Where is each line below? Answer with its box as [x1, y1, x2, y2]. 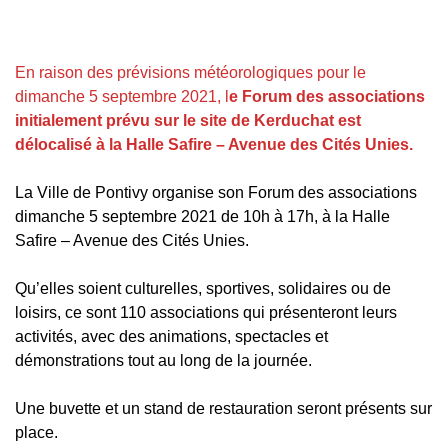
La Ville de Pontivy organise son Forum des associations [15, 184, 417, 201]
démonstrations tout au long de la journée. [15, 352, 312, 369]
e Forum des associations [229, 88, 425, 105]
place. [15, 424, 58, 441]
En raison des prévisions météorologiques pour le [15, 64, 366, 81]
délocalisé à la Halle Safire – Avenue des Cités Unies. [15, 136, 413, 153]
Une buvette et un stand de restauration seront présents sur [15, 400, 432, 417]
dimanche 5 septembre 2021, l [15, 88, 229, 105]
